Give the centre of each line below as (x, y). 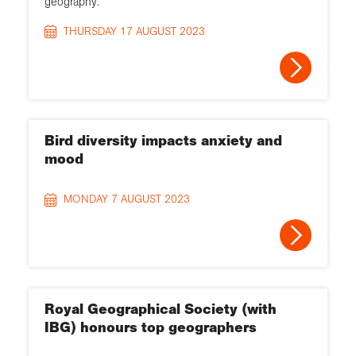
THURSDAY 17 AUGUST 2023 (134, 31)
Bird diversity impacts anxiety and (163, 141)
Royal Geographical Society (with (161, 310)
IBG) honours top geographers (151, 328)
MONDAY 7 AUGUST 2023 (127, 199)
